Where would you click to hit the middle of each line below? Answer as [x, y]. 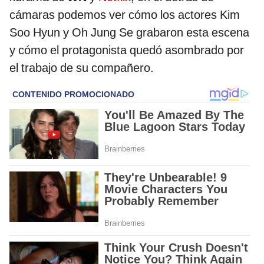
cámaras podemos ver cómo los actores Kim [125, 14]
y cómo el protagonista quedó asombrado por [127, 50]
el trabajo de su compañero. [82, 67]
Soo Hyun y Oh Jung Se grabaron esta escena [129, 32]
